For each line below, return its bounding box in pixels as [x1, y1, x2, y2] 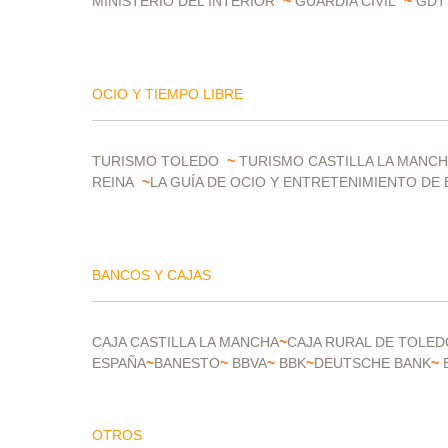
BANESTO [154, 355, 220, 371]
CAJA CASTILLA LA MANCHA [92, 334, 279, 350]
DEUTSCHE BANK [314, 355, 431, 371]
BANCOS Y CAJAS [92, 267, 211, 283]
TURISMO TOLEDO [92, 153, 219, 169]
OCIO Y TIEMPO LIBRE [92, 86, 243, 102]
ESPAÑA [92, 355, 146, 371]
